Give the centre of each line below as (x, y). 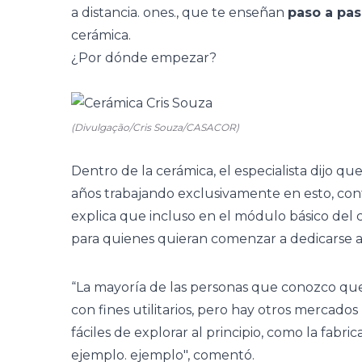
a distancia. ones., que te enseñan (179, 13)
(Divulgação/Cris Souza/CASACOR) (155, 127)
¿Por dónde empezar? (144, 58)
